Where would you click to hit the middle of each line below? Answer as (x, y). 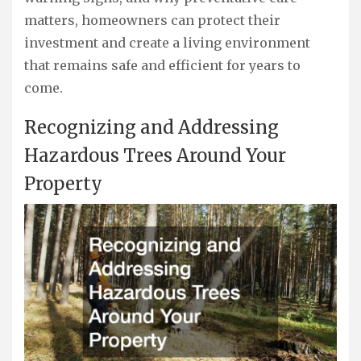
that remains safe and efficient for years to (162, 66)
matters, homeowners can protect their (152, 21)
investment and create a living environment (167, 43)
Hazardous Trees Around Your (155, 156)
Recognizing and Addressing (151, 128)
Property (63, 184)
